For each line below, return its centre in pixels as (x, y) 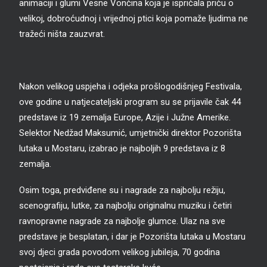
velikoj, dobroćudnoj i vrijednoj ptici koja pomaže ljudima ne (133, 18)
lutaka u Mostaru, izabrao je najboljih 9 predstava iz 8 (122, 148)
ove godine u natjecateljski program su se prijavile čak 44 (130, 102)
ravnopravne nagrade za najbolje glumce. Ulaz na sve (122, 221)
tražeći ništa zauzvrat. (62, 34)
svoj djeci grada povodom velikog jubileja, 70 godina (119, 252)
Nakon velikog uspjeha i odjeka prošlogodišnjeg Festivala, (131, 86)
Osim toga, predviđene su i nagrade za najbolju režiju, (122, 190)
